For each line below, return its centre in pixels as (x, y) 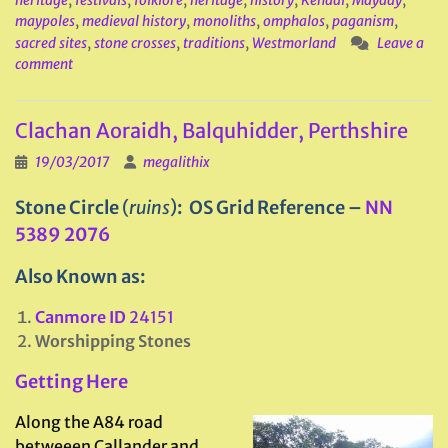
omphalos (294, 21)
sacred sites (51, 43)
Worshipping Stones (113, 341)
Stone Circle (68, 207)
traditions (214, 43)
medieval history (134, 21)
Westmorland (294, 43)
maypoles (45, 21)
